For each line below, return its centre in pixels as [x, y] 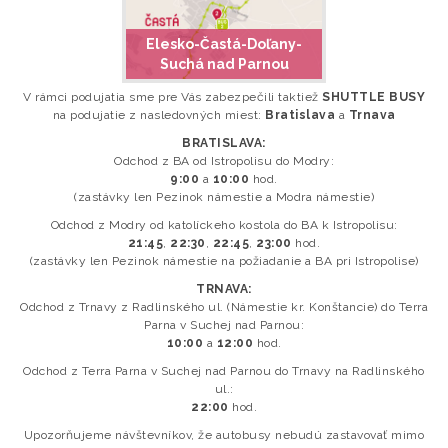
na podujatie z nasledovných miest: [158, 115]
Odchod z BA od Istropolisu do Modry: [224, 161]
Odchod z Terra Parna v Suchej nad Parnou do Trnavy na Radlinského [224, 371]
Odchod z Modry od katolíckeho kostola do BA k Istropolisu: [224, 225]
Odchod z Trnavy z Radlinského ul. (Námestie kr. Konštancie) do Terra [224, 307]
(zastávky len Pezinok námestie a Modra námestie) [224, 197]
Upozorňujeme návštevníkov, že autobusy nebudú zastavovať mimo [224, 435]
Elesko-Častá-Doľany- [224, 44]
